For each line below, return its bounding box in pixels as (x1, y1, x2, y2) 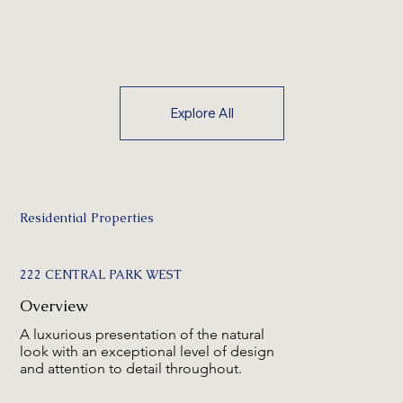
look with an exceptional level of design (20, 343, 275, 361)
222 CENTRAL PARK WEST (20, 266, 183, 283)
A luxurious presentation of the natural (20, 326, 265, 344)
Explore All (169, 104, 234, 122)
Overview (20, 295, 89, 316)
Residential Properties (20, 210, 155, 227)
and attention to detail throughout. (20, 360, 243, 378)
